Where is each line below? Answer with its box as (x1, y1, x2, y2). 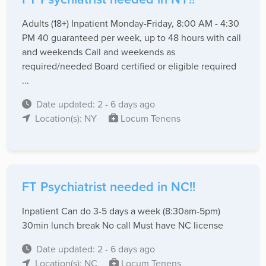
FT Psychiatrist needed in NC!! (22, 178, 195, 197)
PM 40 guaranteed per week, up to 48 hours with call (22, 31, 241, 45)
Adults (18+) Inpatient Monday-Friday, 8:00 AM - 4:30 (22, 17, 239, 30)
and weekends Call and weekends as (22, 45, 175, 59)
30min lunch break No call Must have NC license (22, 218, 223, 232)
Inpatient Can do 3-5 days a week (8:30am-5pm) (22, 204, 220, 218)
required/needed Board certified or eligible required (22, 59, 236, 73)
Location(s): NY (35, 112, 99, 125)
